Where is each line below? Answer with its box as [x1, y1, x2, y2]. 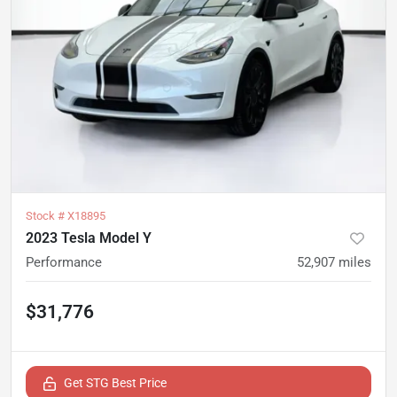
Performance [26, 253, 102, 270]
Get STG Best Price [64, 375, 167, 390]
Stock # [26, 208, 67, 222]
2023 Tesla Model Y [26, 229, 152, 246]
